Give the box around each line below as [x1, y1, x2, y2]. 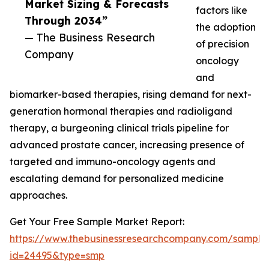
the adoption [196, 21, 256, 34]
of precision [196, 38, 249, 50]
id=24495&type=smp [10, 249, 104, 262]
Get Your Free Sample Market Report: [10, 216, 184, 228]
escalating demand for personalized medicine [10, 172, 224, 185]
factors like [196, 4, 247, 17]
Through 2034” [25, 14, 107, 28]
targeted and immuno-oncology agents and [10, 156, 216, 168]
